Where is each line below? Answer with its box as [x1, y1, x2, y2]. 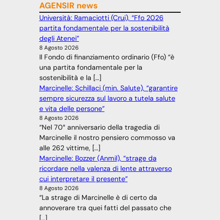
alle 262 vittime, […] [39, 143, 100, 153]
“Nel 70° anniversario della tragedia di [39, 123, 160, 132]
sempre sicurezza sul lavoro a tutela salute [39, 94, 175, 103]
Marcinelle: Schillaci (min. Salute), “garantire [39, 83, 178, 93]
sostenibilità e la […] [39, 73, 101, 82]
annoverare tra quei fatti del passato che [39, 203, 171, 213]
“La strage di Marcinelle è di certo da [39, 193, 157, 202]
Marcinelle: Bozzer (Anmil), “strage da [39, 154, 157, 163]
